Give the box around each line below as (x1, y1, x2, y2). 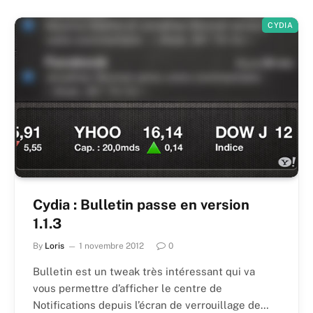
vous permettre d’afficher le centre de (33, 282, 222, 294)
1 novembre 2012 (79, 240, 144, 251)
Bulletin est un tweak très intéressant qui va (33, 265, 255, 277)
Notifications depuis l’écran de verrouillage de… (33, 298, 269, 311)
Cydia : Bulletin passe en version (33, 196, 249, 213)
